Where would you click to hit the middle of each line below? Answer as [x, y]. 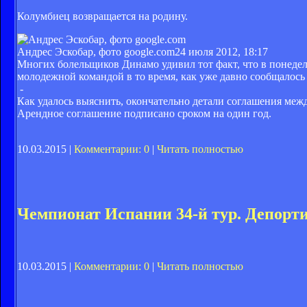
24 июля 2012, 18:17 [221, 52]
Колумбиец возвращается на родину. [102, 16]
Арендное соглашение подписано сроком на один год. [144, 114]
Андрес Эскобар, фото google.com [96, 52]
